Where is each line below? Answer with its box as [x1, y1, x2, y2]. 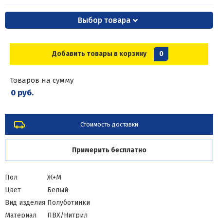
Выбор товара [78, 16, 130, 25]
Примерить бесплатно [72, 146, 146, 154]
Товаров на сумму [10, 76, 73, 85]
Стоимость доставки [80, 121, 138, 128]
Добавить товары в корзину [52, 50, 146, 58]
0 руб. [11, 88, 34, 98]
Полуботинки [47, 199, 90, 207]
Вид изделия [5, 199, 45, 207]
